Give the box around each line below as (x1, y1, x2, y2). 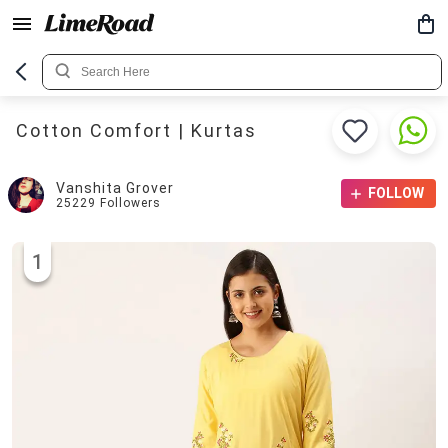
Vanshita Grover (56, 180, 174, 196)
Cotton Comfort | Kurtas (16, 120, 257, 141)
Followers (100, 196, 161, 210)
